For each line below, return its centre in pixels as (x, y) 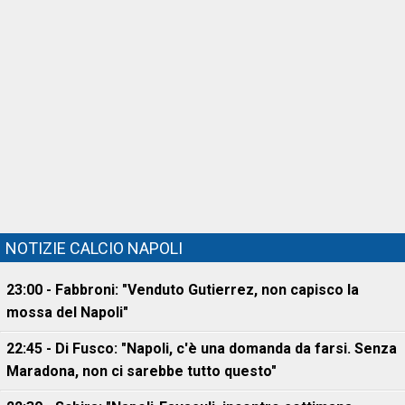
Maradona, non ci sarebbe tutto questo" (141, 371)
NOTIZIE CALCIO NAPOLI (94, 248)
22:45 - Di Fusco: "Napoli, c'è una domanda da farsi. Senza (202, 348)
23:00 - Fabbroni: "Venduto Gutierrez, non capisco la (183, 290)
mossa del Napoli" (67, 312)
